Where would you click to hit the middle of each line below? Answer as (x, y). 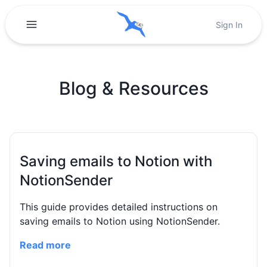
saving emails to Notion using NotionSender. (120, 221)
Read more (45, 245)
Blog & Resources (133, 88)
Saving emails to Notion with (116, 161)
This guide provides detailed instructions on (119, 207)
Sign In (229, 24)
